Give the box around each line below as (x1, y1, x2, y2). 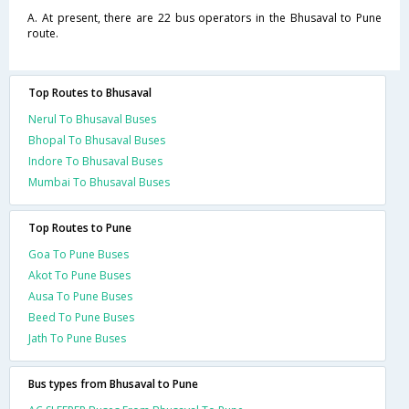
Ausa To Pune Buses (28, 288, 132, 304)
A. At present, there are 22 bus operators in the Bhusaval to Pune (27, 9, 382, 26)
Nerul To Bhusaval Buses (28, 110, 156, 127)
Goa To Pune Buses (28, 246, 129, 262)
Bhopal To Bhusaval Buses (28, 131, 165, 148)
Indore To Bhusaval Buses (28, 152, 163, 169)
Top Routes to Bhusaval (28, 84, 152, 100)
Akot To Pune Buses (28, 267, 131, 283)
